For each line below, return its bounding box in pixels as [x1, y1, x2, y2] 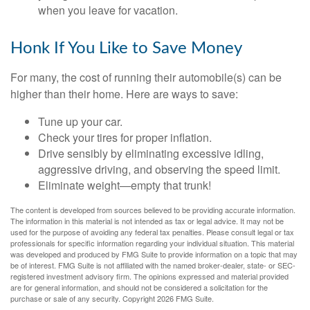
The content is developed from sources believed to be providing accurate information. [10, 203, 295, 215]
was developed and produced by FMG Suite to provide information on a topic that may [10, 248, 298, 259]
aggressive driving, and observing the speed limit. [38, 161, 280, 177]
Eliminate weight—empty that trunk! [38, 176, 211, 193]
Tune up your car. [38, 113, 122, 129]
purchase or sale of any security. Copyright [10, 292, 157, 304]
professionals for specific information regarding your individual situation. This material [10, 237, 294, 248]
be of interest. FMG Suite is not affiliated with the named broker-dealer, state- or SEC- [10, 259, 295, 271]
